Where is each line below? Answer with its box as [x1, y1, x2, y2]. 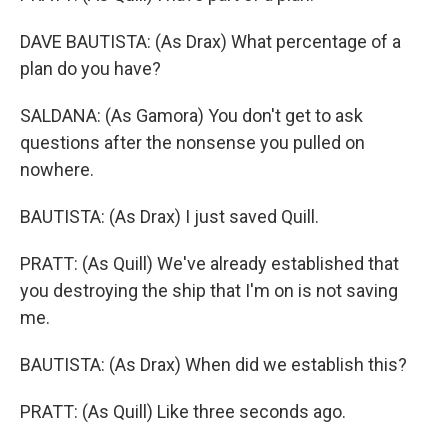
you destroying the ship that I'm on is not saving [20, 280, 398, 301]
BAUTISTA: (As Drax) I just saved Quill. [20, 206, 319, 227]
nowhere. [20, 159, 94, 180]
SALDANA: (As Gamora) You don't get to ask [20, 105, 363, 126]
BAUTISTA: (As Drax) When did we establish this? [20, 354, 407, 375]
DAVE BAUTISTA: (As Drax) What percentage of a [20, 31, 401, 52]
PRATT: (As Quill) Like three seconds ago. [20, 401, 346, 422]
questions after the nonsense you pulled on [20, 132, 365, 153]
